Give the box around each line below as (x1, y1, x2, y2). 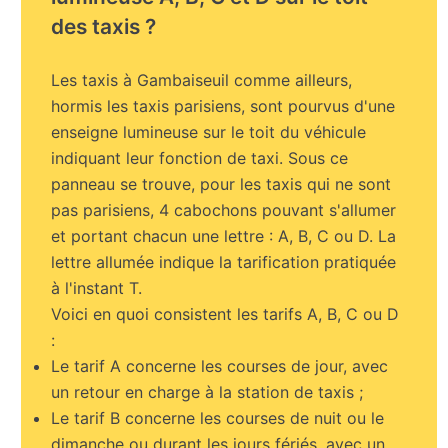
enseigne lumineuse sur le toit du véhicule (51, 122, 367, 143)
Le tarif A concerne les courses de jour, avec (51, 356, 389, 377)
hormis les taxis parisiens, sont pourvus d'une (51, 96, 396, 117)
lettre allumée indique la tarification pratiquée (51, 252, 397, 273)
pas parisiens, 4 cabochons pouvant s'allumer (51, 200, 397, 221)
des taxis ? (51, 14, 157, 40)
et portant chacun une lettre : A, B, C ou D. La (51, 226, 397, 247)
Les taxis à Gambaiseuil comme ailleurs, (51, 70, 353, 91)
